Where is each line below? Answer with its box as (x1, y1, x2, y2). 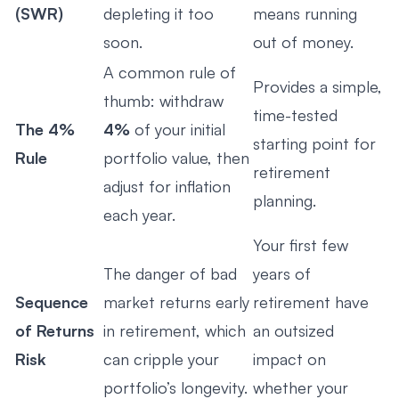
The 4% (15, 118, 75, 139)
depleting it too (103, 3, 214, 23)
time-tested (253, 104, 338, 125)
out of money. (253, 31, 354, 52)
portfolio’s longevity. (103, 377, 248, 397)
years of (253, 263, 311, 283)
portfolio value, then (103, 147, 249, 167)
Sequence (15, 291, 88, 312)
